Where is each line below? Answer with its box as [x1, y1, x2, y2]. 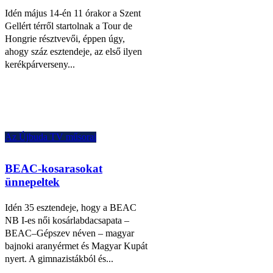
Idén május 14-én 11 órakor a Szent [5, 7, 141, 18]
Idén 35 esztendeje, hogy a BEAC [5, 202, 136, 213]
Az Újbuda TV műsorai [5, 131, 96, 142]
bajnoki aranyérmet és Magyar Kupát [5, 240, 147, 251]
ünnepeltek [5, 175, 60, 188]
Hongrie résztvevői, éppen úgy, [5, 33, 125, 44]
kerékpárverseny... [5, 58, 75, 69]
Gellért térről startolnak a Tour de [5, 20, 132, 31]
